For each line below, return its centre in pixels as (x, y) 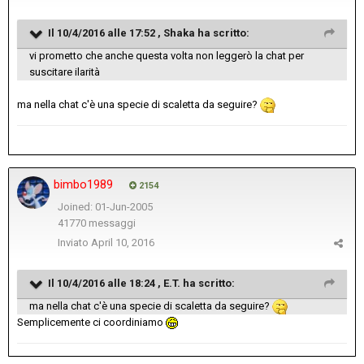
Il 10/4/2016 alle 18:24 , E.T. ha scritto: (141, 284)
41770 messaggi (96, 223)
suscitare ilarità (65, 72)
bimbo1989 (83, 185)
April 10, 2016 (123, 243)
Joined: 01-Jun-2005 (105, 207)
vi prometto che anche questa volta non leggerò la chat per (167, 56)
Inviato (74, 243)
